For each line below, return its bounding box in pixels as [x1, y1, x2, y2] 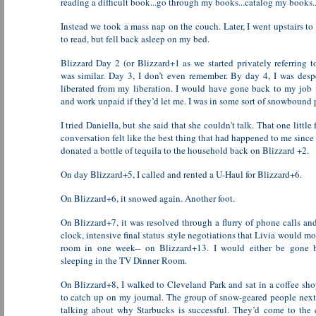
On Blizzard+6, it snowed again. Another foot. [60, 192, 235, 205]
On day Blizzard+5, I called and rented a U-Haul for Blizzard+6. [60, 168, 302, 181]
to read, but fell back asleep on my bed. [60, 32, 209, 45]
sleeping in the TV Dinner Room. [60, 254, 187, 267]
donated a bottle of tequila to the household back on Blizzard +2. [60, 144, 309, 157]
